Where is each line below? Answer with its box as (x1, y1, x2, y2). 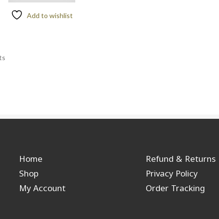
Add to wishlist (26, 11, 73, 20)
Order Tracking (146, 182, 205, 194)
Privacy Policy (146, 168, 198, 179)
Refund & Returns (146, 153, 216, 165)
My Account (19, 182, 66, 194)
